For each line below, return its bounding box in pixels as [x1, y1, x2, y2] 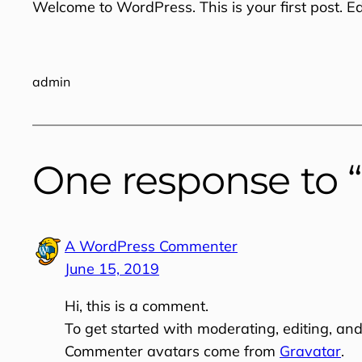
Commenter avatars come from [65, 341, 280, 360]
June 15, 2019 [65, 259, 159, 278]
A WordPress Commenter [65, 236, 238, 255]
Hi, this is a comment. [65, 296, 208, 315]
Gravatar [280, 341, 341, 360]
